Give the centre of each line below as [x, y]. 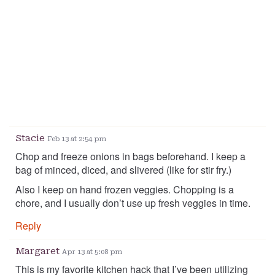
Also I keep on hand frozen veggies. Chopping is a [125, 190]
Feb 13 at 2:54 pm [77, 139]
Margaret [39, 251]
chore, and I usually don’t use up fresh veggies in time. [133, 203]
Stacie [31, 138]
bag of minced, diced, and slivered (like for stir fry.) [123, 170]
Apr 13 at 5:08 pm [92, 252]
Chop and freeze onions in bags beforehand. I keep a [130, 157]
